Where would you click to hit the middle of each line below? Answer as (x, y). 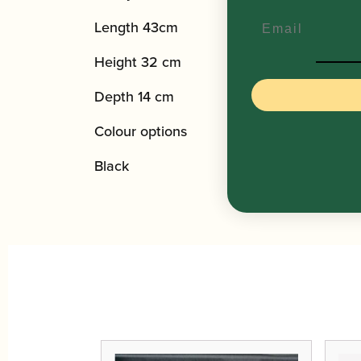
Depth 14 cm (134, 96)
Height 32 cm (138, 62)
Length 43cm (136, 27)
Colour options (141, 131)
